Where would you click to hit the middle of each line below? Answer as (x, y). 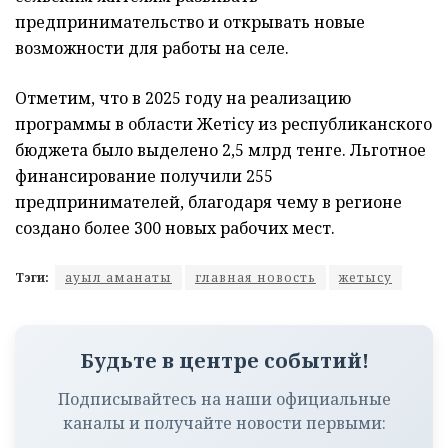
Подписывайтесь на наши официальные (224, 399)
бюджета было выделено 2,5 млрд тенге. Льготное (220, 150)
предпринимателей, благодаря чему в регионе (208, 202)
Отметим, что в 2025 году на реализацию (183, 98)
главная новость (255, 278)
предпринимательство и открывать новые (190, 22)
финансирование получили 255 (144, 176)
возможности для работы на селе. (152, 48)
